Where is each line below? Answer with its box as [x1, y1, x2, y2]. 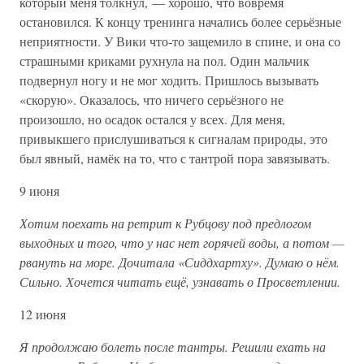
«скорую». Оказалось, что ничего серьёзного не [19, 91, 284, 108]
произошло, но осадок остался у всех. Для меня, [19, 110, 285, 128]
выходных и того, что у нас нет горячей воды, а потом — [19, 234, 344, 251]
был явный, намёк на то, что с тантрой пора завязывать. [19, 149, 330, 167]
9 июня [19, 182, 59, 199]
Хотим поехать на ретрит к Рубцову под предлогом [19, 214, 311, 232]
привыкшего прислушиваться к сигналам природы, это [19, 130, 327, 147]
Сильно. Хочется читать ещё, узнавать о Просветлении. [19, 273, 340, 290]
